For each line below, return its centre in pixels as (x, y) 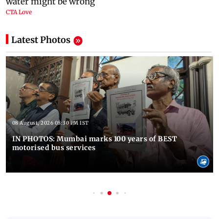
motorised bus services (54, 148)
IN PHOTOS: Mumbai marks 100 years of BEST (95, 139)
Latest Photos (41, 40)
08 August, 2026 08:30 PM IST (50, 123)
